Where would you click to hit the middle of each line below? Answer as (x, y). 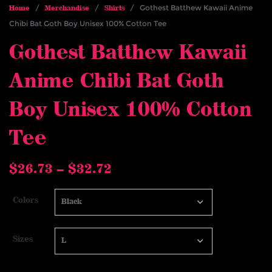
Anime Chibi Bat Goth (117, 81)
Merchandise (67, 8)
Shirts (114, 8)
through (137, 214)
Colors (26, 200)
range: (132, 184)
